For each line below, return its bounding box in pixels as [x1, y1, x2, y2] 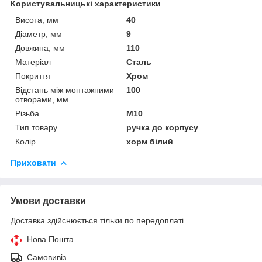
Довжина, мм [15, 43, 65, 53]
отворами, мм [15, 94, 68, 104]
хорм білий [126, 136, 174, 146]
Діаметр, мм [15, 29, 62, 39]
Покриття [15, 71, 50, 81]
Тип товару [15, 122, 57, 132]
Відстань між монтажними [15, 85, 114, 95]
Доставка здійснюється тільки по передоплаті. [11, 215, 186, 225]
